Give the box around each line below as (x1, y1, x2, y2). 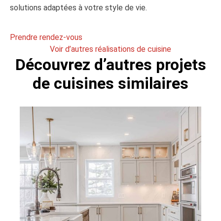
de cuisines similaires (33, 74, 188, 93)
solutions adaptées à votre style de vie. (10, 3, 147, 12)
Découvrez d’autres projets (15, 55, 206, 74)
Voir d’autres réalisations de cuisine (50, 44, 171, 54)
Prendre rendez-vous (10, 33, 82, 42)
